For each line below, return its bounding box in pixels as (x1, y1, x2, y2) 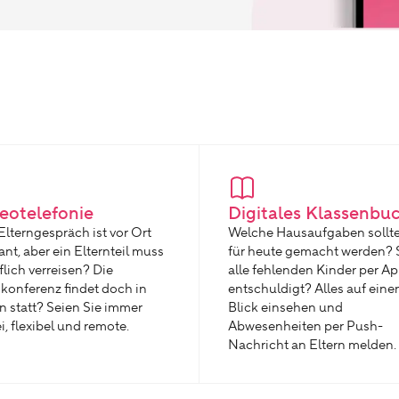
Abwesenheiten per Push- (228, 318, 383, 335)
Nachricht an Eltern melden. (228, 337, 396, 354)
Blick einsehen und (228, 299, 343, 316)
